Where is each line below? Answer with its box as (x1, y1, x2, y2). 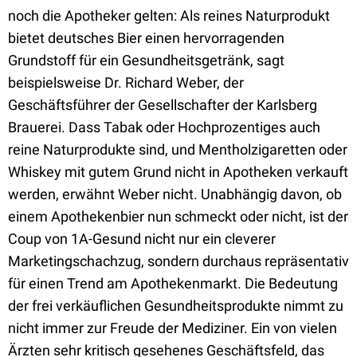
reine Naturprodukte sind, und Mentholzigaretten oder (8, 141, 347, 158)
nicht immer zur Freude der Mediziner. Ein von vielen (8, 320, 337, 336)
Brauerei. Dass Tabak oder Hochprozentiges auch (8, 119, 320, 135)
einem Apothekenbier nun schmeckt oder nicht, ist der (8, 208, 348, 225)
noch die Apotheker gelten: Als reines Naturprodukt (8, 7, 330, 24)
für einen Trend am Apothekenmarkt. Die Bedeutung (8, 275, 338, 292)
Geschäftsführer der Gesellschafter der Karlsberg (8, 96, 317, 113)
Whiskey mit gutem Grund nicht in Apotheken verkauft (8, 163, 348, 180)
